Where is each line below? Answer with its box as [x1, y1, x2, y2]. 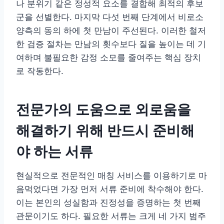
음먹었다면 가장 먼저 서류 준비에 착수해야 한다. [16, 184, 203, 194]
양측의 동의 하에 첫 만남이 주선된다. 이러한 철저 [16, 25, 206, 36]
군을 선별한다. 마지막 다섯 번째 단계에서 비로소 [16, 12, 203, 22]
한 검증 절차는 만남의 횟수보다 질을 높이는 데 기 [16, 39, 206, 49]
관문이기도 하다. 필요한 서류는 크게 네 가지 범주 [16, 211, 206, 221]
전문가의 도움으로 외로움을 [16, 101, 191, 118]
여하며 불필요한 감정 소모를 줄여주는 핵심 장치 [16, 52, 201, 63]
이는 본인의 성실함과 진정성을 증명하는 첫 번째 [16, 197, 201, 208]
